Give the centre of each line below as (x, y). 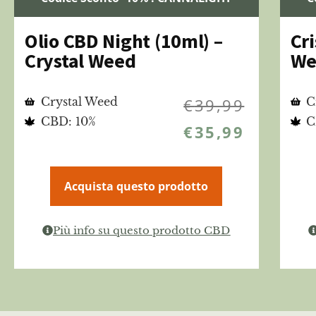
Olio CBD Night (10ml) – (124, 41)
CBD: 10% (68, 122)
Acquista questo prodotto (136, 187)
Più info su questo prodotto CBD (142, 231)
